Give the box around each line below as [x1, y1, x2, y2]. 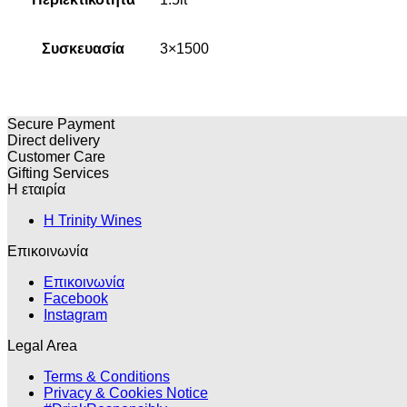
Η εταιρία [7, 181, 65, 197]
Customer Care [7, 148, 105, 164]
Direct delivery [7, 132, 100, 148]
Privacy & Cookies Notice [44, 384, 208, 401]
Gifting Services [7, 164, 109, 181]
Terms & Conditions [44, 368, 170, 384]
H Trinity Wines [44, 212, 142, 228]
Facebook [44, 290, 108, 306]
